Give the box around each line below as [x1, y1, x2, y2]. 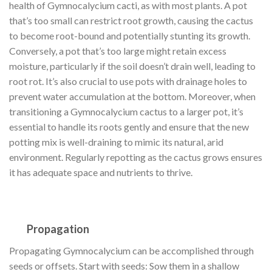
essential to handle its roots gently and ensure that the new [9, 121, 249, 133]
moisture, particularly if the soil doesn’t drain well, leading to [9, 60, 256, 72]
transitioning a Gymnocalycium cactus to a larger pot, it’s [9, 106, 243, 118]
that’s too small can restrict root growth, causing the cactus [9, 15, 253, 27]
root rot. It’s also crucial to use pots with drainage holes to [9, 75, 247, 87]
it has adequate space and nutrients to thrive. [9, 166, 192, 178]
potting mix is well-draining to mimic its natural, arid [9, 136, 223, 148]
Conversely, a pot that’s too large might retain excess [9, 45, 226, 57]
